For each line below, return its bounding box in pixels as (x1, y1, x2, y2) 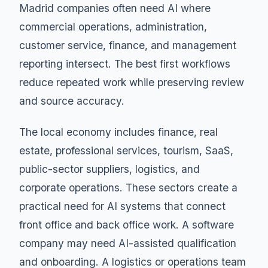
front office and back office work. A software (19, 218, 234, 232)
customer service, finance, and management (19, 38, 236, 51)
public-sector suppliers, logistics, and (19, 163, 200, 176)
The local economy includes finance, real (19, 126, 218, 139)
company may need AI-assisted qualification (19, 237, 236, 250)
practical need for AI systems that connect (19, 200, 226, 213)
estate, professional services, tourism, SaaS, (19, 144, 233, 157)
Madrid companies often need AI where (19, 1, 211, 14)
